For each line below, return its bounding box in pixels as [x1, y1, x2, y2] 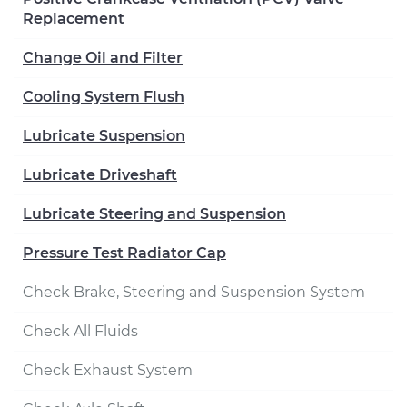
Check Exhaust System [23, 362, 193, 379]
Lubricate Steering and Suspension [23, 205, 286, 223]
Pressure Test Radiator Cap [23, 244, 226, 262]
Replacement [23, 10, 124, 27]
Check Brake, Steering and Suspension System [23, 283, 365, 301]
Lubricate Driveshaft [23, 166, 177, 184]
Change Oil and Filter [23, 49, 183, 66]
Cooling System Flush [23, 88, 184, 105]
